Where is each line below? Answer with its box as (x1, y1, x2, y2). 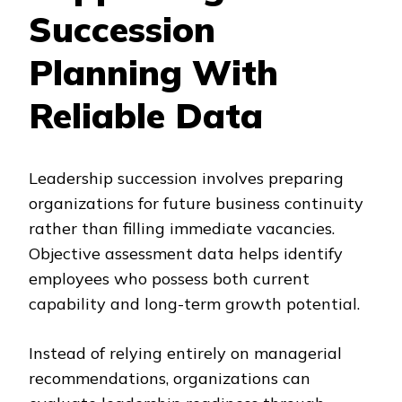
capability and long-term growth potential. (29, 293, 360, 315)
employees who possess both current (29, 268, 310, 290)
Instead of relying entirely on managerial (29, 343, 342, 364)
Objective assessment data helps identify (29, 243, 343, 265)
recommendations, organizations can (29, 368, 310, 389)
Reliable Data (29, 92, 263, 137)
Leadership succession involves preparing (29, 168, 344, 189)
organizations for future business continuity (29, 193, 363, 214)
